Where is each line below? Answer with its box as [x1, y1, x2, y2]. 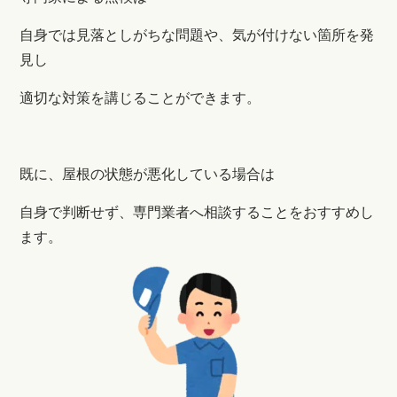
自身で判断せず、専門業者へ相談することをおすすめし [19, 204, 375, 220]
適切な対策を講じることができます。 [19, 90, 261, 105]
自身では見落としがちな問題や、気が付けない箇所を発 [19, 27, 375, 43]
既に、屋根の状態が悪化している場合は [19, 166, 276, 182]
